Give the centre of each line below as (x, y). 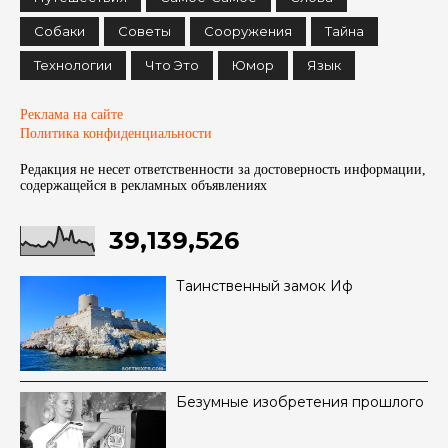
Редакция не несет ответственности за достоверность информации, (223, 170)
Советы (144, 31)
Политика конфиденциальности (116, 134)
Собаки (59, 31)
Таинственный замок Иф (264, 286)
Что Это (172, 65)
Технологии (73, 65)
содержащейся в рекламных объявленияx (143, 186)
